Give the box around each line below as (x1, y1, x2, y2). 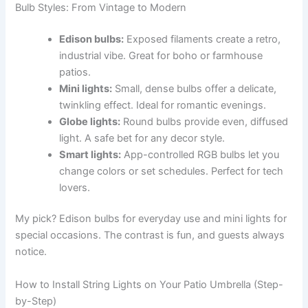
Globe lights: (59, 115, 121, 128)
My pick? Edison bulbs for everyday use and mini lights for (15, 212, 287, 225)
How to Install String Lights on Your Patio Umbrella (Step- (15, 278, 284, 291)
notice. (15, 245, 47, 258)
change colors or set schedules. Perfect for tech (59, 164, 284, 177)
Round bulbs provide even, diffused (120, 115, 289, 128)
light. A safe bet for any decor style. (59, 131, 225, 144)
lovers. (59, 181, 91, 194)
